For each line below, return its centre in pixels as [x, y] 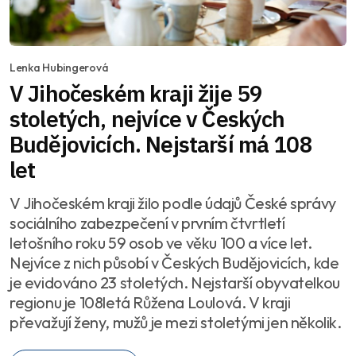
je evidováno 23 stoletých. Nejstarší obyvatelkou [175, 283]
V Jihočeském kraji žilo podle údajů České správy [173, 203]
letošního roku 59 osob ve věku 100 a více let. [161, 243]
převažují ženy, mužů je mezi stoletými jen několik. [176, 323]
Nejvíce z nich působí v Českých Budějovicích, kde [174, 263]
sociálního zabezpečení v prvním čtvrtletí [147, 223]
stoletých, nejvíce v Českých [147, 119]
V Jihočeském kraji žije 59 [136, 94]
